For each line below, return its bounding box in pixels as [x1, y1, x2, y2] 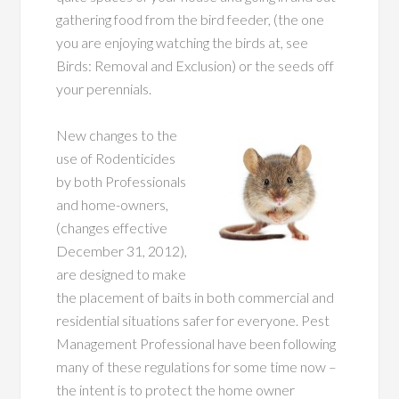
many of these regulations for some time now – [56, 358, 338, 375]
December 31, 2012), [56, 242, 188, 259]
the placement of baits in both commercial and [56, 289, 335, 305]
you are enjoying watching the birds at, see [56, 34, 309, 51]
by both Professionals [56, 173, 187, 190]
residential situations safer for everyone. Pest [56, 312, 330, 329]
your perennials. [56, 80, 152, 97]
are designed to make [56, 265, 187, 282]
